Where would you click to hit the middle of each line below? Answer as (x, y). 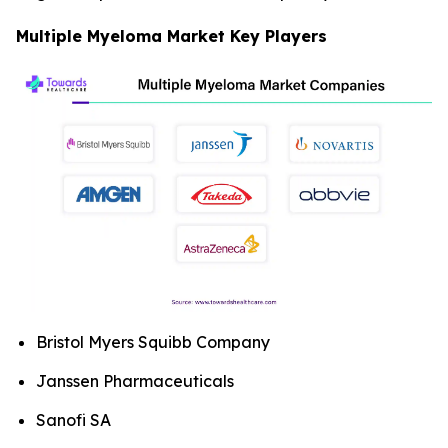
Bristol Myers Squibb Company (153, 342)
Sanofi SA (73, 419)
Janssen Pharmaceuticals (135, 381)
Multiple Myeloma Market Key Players (171, 36)
